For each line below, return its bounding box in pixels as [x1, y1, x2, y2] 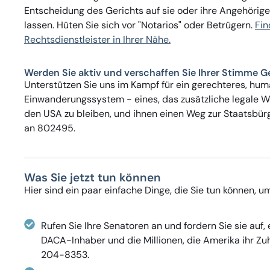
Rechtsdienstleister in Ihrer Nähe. [24, 33, 171, 46]
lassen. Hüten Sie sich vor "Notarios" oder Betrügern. [24, 19, 255, 32]
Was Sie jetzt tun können [24, 170, 161, 186]
